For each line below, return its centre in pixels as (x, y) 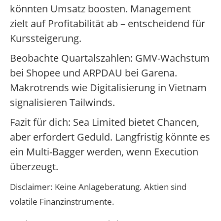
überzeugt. (34, 167)
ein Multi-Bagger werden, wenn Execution (104, 152)
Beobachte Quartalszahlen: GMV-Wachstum (110, 58)
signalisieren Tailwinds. (62, 103)
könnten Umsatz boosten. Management (100, 9)
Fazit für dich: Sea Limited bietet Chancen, (105, 122)
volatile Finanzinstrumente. (62, 202)
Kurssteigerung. (46, 38)
